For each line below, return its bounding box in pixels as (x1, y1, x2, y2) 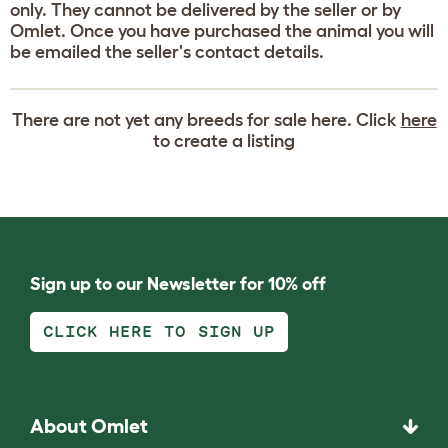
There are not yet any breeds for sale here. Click (11, 110, 401, 130)
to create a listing (153, 131, 295, 151)
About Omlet (30, 415, 148, 438)
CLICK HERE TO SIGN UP (43, 324, 275, 339)
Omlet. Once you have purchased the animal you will (10, 21, 434, 41)
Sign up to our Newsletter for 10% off (30, 274, 326, 294)
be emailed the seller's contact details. (10, 42, 324, 62)
